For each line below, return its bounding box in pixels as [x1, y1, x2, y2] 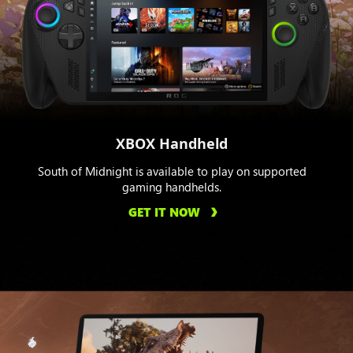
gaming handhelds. [122, 178, 221, 195]
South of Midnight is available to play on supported [37, 162, 307, 179]
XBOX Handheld [116, 133, 228, 153]
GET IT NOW [128, 203, 200, 220]
